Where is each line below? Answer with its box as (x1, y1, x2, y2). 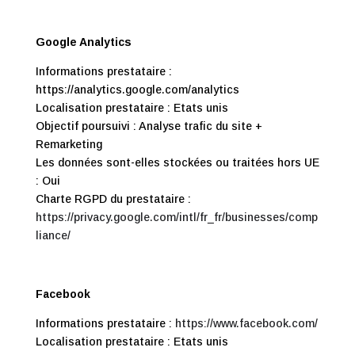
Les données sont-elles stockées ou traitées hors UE (35, 156, 319, 169)
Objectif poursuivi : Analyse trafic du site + (35, 120, 262, 132)
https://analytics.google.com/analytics (35, 83, 239, 96)
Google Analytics (35, 36, 132, 48)
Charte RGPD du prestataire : (35, 193, 191, 205)
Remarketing (35, 138, 102, 151)
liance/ (35, 229, 71, 242)
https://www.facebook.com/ (174, 317, 318, 330)
